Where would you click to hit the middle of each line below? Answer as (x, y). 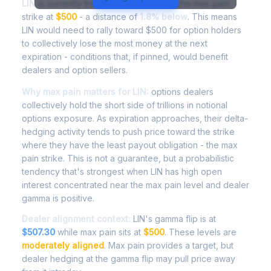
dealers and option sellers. (75, 70)
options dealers (181, 92)
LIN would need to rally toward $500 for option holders (132, 30)
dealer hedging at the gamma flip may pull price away (129, 259)
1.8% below (164, 17)
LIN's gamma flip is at (173, 219)
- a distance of (108, 17)
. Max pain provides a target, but (169, 245)
